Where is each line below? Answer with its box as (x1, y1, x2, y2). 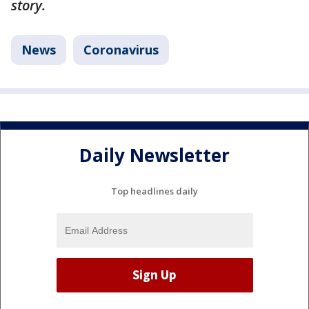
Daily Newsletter (79, 143, 230, 168)
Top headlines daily (111, 184, 198, 197)
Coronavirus (83, 41, 159, 58)
